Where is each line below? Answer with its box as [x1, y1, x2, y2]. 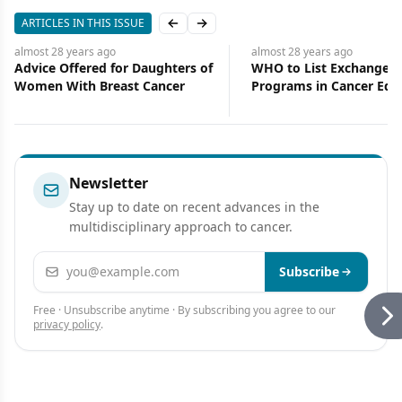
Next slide [200, 22, 261, 39]
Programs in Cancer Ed [251, 77, 392, 94]
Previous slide [171, 22, 256, 39]
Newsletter [69, 173, 148, 193]
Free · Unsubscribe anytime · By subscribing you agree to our [33, 302, 336, 318]
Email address [33, 252, 128, 272]
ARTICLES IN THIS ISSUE [22, 15, 144, 31]
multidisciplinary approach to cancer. [69, 218, 293, 235]
